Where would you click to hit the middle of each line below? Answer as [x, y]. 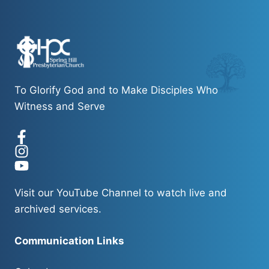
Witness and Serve [60, 106]
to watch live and [184, 193]
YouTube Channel [99, 193]
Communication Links [69, 240]
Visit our [35, 193]
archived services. [58, 209]
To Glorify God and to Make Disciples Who [116, 90]
